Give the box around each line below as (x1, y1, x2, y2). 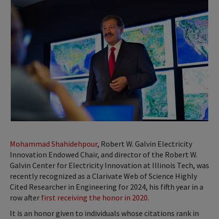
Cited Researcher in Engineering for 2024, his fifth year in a (10, 182, 203, 192)
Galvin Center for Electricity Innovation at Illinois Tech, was (10, 160, 209, 171)
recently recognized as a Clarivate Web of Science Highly (10, 171, 197, 181)
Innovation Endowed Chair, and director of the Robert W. (10, 150, 197, 160)
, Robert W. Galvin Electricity (97, 139, 192, 149)
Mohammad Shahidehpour (10, 139, 97, 149)
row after (10, 193, 41, 203)
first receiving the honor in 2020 (41, 193, 148, 203)
